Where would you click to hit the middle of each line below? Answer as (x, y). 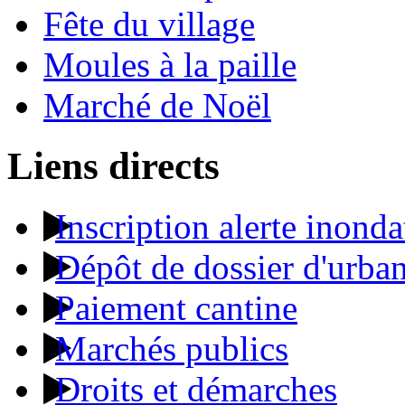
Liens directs (113, 165)
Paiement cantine (176, 307)
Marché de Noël (157, 105)
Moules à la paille (170, 65)
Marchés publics (172, 348)
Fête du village (149, 24)
